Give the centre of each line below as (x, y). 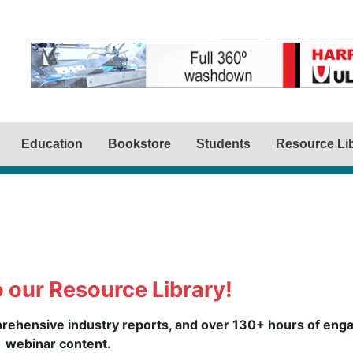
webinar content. (58, 344)
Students (223, 144)
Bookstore (139, 144)
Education (52, 144)
